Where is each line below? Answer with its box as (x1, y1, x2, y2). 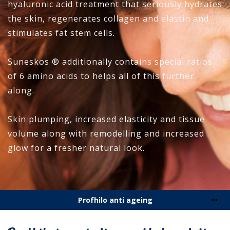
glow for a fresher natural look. (8, 142, 147, 154)
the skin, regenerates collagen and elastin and (8, 13, 209, 24)
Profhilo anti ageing (78, 195, 152, 205)
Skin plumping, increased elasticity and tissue (8, 113, 205, 125)
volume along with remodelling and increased (8, 128, 204, 139)
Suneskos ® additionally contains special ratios (8, 56, 213, 67)
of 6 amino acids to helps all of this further (8, 70, 194, 82)
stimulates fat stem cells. (8, 27, 120, 39)
